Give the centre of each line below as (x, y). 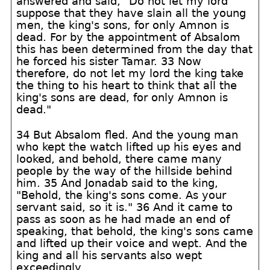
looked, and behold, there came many (119, 159)
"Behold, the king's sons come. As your (121, 195)
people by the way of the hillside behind (124, 171)
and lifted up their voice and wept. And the (132, 243)
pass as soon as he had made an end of (123, 219)
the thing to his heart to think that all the (127, 85)
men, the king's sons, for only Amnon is (123, 25)
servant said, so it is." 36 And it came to (125, 207)
